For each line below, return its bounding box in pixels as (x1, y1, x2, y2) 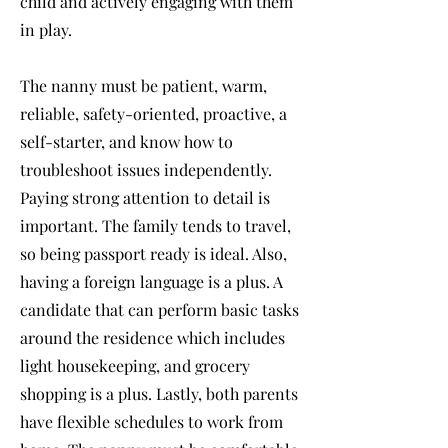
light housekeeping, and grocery (20, 355, 250, 376)
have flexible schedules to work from (20, 411, 283, 432)
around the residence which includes (20, 327, 285, 348)
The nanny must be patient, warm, (20, 75, 267, 96)
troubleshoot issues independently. (20, 159, 272, 180)
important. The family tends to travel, (20, 215, 291, 236)
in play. (20, 19, 72, 40)
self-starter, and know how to (20, 131, 233, 152)
